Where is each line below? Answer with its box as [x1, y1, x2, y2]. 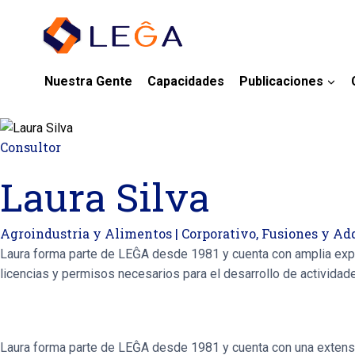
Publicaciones [239, 73, 323, 89]
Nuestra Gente [44, 73, 132, 89]
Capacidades [147, 73, 224, 89]
